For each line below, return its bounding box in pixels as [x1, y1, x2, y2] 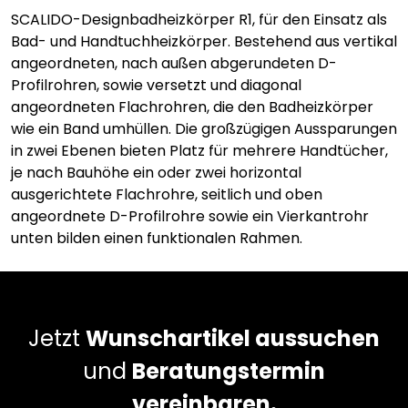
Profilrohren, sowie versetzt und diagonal [11, 75, 301, 97]
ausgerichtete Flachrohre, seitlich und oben [11, 184, 322, 206]
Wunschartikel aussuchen [86, 323, 380, 354]
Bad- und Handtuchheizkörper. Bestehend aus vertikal [11, 31, 397, 53]
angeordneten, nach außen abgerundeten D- [11, 53, 337, 75]
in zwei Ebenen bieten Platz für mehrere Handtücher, [11, 140, 388, 162]
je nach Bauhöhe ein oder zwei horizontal [11, 162, 301, 184]
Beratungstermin [132, 356, 325, 387]
